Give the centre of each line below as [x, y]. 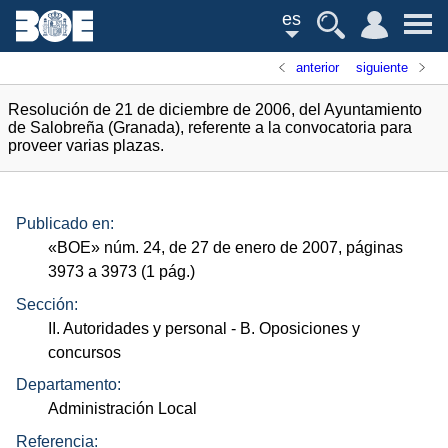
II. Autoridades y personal [138, 328]
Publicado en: [65, 224]
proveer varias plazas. [86, 145]
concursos [85, 352]
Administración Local [123, 409]
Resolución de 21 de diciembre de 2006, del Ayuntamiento [215, 109]
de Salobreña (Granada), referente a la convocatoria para [210, 127]
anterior [318, 67]
